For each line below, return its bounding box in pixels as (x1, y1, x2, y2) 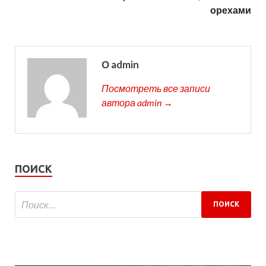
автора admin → (102, 96, 173, 108)
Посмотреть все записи (102, 82, 210, 94)
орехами (210, 4, 251, 15)
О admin (102, 58, 139, 71)
